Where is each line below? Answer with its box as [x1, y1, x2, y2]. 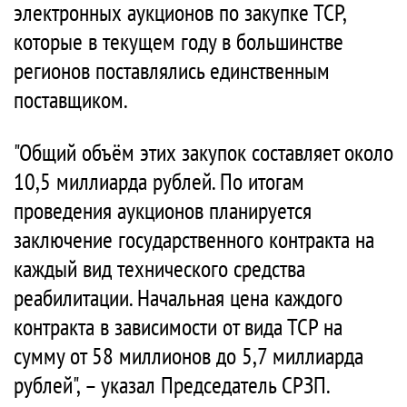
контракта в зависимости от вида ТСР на [14, 312, 342, 342]
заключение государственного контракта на [14, 224, 374, 254]
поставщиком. [14, 84, 128, 114]
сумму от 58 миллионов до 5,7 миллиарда [14, 341, 363, 371]
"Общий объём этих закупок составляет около [14, 137, 393, 167]
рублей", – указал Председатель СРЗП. [14, 370, 331, 400]
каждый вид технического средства [14, 253, 305, 283]
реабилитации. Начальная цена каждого [14, 283, 342, 313]
